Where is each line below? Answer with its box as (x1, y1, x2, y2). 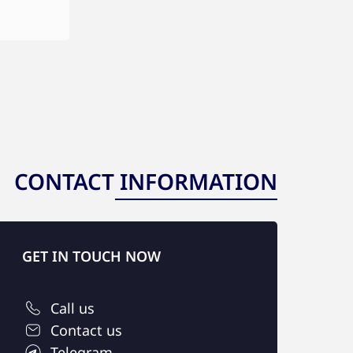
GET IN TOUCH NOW (22, 247, 161, 266)
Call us (50, 299, 95, 318)
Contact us (50, 321, 122, 340)
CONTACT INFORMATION (14, 166, 277, 196)
